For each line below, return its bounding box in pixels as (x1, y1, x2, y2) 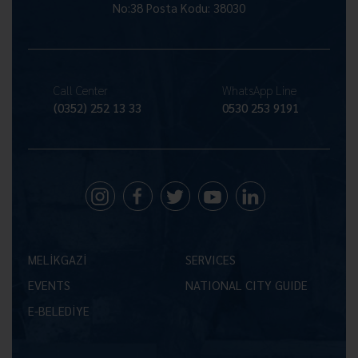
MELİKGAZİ (28, 252, 87, 267)
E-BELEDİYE (28, 303, 89, 318)
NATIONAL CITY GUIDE (185, 277, 308, 292)
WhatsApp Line (222, 82, 296, 97)
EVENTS (28, 277, 70, 292)
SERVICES (185, 252, 236, 267)
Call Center (54, 82, 108, 97)
